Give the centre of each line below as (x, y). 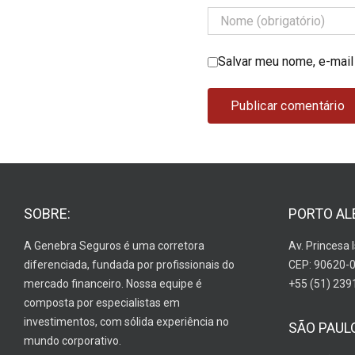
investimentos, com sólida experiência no (126, 321)
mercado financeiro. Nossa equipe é (113, 283)
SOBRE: (47, 213)
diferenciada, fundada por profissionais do (129, 264)
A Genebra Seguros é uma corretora (114, 245)
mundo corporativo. (72, 340)
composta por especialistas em (101, 302)
